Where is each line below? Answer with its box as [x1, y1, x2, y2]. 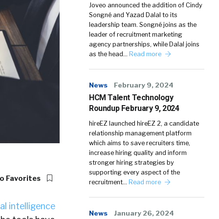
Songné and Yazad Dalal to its [89, 11, 177, 19]
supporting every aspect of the [89, 169, 180, 176]
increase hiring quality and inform [89, 149, 187, 156]
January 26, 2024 [114, 209, 174, 217]
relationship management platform [89, 130, 192, 137]
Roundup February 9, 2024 [89, 104, 179, 113]
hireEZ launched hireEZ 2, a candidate [89, 120, 199, 127]
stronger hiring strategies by [89, 159, 174, 166]
